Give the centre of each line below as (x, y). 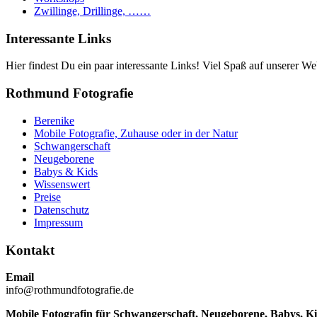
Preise (47, 197)
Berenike (54, 120)
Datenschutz (62, 209)
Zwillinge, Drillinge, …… (92, 11)
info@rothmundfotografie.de (70, 290)
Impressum (58, 222)
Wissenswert (62, 184)
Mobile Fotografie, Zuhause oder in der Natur (136, 133)
